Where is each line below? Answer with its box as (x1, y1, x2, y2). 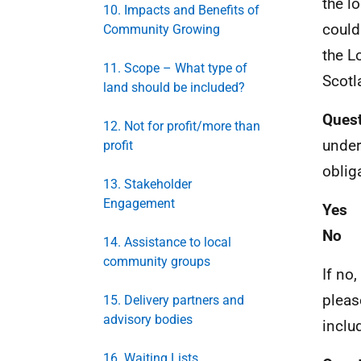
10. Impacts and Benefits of (103, 2, 259, 18)
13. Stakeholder (103, 176, 192, 192)
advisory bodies (103, 312, 193, 327)
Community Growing (103, 22, 220, 37)
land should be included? (103, 80, 245, 95)
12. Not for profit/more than (103, 118, 260, 134)
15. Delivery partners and (103, 293, 244, 308)
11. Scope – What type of (103, 60, 247, 76)
